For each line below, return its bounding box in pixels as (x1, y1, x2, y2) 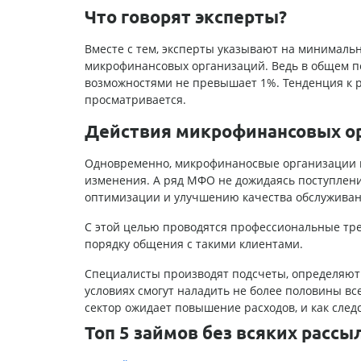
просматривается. (84, 91, 186, 107)
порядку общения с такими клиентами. (84, 235, 303, 251)
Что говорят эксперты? (84, 6, 287, 27)
